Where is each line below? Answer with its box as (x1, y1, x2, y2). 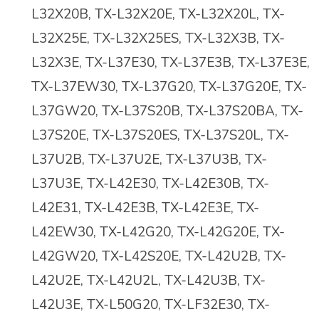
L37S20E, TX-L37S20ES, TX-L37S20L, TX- (31, 126, 289, 145)
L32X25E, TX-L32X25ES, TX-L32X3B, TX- (31, 29, 285, 48)
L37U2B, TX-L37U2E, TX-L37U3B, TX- (31, 150, 267, 169)
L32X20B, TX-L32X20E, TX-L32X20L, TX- (31, 5, 285, 24)
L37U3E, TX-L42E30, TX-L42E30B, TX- (31, 174, 269, 194)
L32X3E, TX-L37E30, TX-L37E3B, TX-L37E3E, (31, 53, 310, 73)
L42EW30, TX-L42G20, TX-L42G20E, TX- (31, 223, 285, 242)
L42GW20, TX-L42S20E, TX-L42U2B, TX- (31, 247, 286, 266)
